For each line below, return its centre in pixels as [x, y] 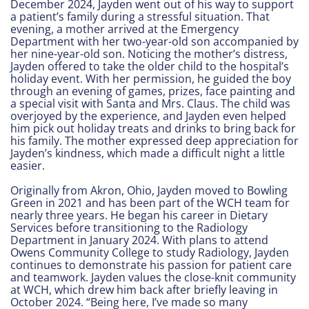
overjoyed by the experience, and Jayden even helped [148, 116]
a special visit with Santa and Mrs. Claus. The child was [150, 103]
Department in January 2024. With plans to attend [139, 240]
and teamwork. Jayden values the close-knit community [153, 277]
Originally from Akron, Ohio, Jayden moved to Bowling [149, 190]
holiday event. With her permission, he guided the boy [151, 78]
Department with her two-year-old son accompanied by [154, 41]
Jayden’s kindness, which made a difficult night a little [148, 153]
